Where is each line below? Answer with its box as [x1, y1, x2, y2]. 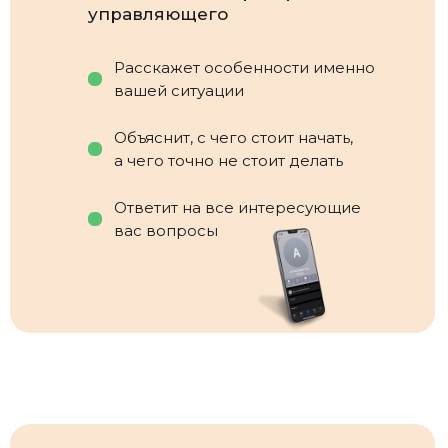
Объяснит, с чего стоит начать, [114, 128, 353, 147]
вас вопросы [114, 221, 218, 240]
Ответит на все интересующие [114, 198, 361, 217]
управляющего [88, 4, 228, 24]
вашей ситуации [114, 81, 244, 100]
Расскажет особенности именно [114, 58, 375, 77]
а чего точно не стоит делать [114, 151, 343, 170]
